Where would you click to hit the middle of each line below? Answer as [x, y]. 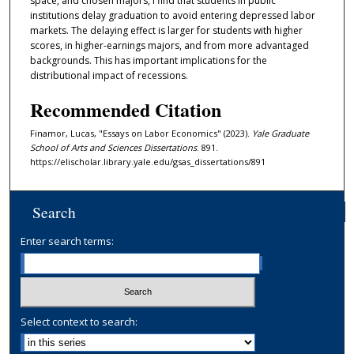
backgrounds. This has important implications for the [148, 61]
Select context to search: [79, 322]
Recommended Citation [125, 109]
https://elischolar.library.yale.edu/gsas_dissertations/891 [147, 161]
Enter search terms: [68, 241]
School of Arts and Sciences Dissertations [113, 147]
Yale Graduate [280, 133]
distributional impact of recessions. [109, 76]
